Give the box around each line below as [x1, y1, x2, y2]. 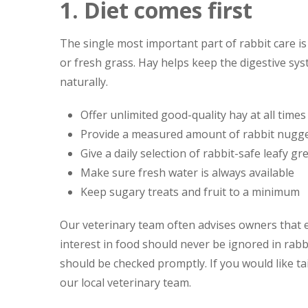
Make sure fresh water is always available [80, 165, 294, 180]
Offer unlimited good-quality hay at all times [80, 107, 306, 122]
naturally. [60, 74, 108, 89]
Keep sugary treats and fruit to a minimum [80, 184, 300, 199]
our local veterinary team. [60, 275, 191, 290]
